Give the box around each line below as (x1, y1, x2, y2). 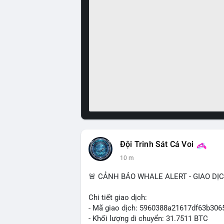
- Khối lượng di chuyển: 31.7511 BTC (88, 214, 208, 223)
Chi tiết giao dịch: (88, 193, 147, 202)
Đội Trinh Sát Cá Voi (120, 140, 193, 149)
